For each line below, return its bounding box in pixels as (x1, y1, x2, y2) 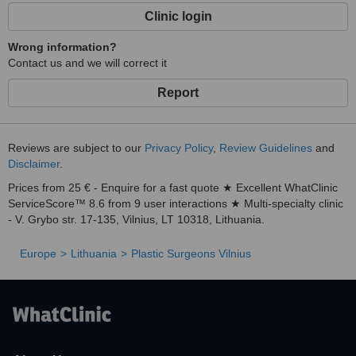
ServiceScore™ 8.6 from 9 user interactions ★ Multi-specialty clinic (8, 197, 343, 210)
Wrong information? (8, 41, 117, 53)
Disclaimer (8, 157, 60, 170)
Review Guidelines (219, 141, 312, 154)
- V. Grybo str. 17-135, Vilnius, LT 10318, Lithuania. (8, 213, 265, 226)
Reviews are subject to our (8, 141, 145, 154)
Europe (20, 247, 56, 260)
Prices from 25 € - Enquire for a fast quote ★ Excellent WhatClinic (8, 181, 338, 194)
